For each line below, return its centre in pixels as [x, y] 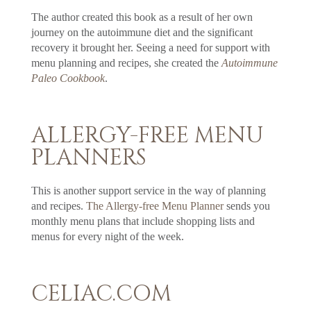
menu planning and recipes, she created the [126, 62]
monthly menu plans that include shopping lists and [143, 221]
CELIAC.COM [101, 294]
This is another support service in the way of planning [148, 190]
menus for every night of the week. [107, 236]
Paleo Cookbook [68, 78]
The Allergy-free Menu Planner [154, 205]
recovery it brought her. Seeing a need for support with [150, 47]
